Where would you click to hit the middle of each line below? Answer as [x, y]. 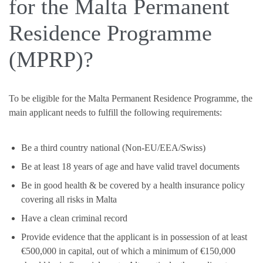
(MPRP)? [51, 60]
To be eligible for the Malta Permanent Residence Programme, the [131, 99]
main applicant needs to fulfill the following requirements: [115, 113]
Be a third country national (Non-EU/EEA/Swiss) [113, 148]
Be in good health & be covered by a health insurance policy [133, 186]
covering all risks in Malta [69, 200]
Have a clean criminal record [74, 218]
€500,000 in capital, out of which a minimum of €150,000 [128, 251]
